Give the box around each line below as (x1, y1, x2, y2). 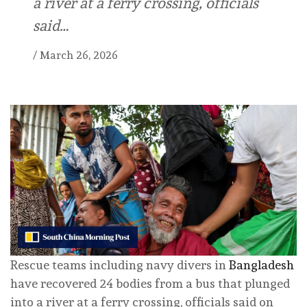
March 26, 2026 (40, 49, 118, 62)
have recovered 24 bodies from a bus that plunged (10, 275, 290, 291)
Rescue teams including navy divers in (10, 257, 229, 272)
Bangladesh (229, 257, 294, 272)
